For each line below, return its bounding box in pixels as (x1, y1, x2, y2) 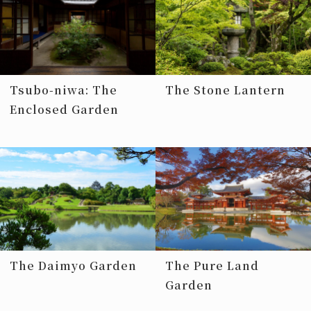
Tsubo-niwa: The (10, 81, 117, 98)
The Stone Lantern (165, 81, 285, 98)
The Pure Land (165, 258, 259, 274)
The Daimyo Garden (10, 258, 137, 274)
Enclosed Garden (10, 101, 119, 117)
